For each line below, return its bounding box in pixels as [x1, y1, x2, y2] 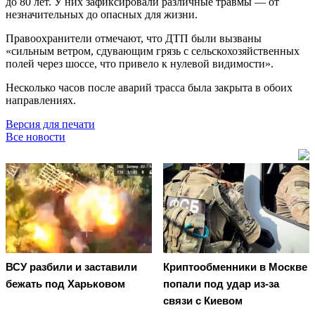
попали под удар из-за [163, 278, 279, 290]
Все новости [6, 130, 65, 143]
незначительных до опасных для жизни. [6, 8, 198, 20]
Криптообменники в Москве [163, 261, 307, 274]
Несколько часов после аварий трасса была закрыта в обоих [6, 81, 292, 94]
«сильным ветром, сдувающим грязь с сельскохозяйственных [6, 44, 300, 57]
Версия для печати [6, 117, 95, 130]
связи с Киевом [163, 295, 243, 307]
